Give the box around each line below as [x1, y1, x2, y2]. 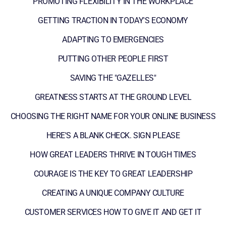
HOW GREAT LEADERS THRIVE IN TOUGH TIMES [30, 149, 196, 159]
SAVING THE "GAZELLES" [70, 73, 156, 83]
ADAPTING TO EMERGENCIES [62, 34, 164, 44]
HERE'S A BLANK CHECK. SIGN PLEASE [46, 130, 180, 140]
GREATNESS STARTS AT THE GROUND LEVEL [34, 92, 192, 102]
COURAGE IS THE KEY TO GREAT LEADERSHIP [33, 168, 193, 179]
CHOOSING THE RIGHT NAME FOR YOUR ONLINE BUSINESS [10, 111, 216, 121]
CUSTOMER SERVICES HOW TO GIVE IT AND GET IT [24, 207, 202, 217]
